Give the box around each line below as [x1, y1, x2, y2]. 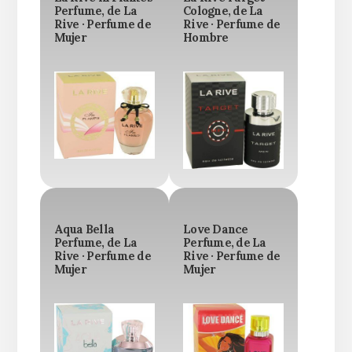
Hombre [183, 31, 229, 46]
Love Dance [183, 222, 248, 237]
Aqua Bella [53, 222, 115, 237]
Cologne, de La [183, 4, 263, 19]
